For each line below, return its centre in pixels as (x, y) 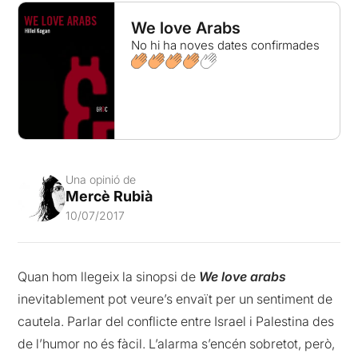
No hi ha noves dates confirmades (225, 45)
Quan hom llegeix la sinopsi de (109, 277)
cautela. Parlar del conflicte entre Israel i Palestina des (176, 322)
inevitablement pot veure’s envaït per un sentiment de (175, 299)
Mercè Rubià (109, 197)
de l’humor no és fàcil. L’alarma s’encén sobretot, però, (177, 344)
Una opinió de (101, 180)
